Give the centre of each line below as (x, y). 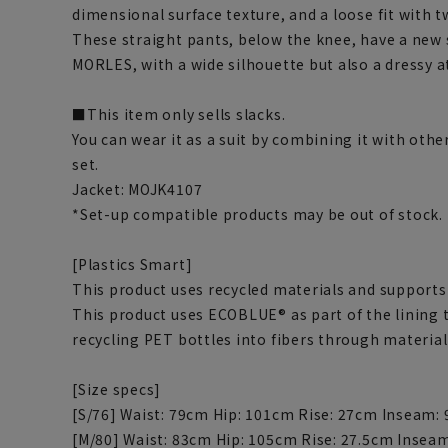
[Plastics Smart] (132, 264)
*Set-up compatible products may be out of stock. (257, 214)
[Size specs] (117, 389)
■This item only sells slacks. (179, 114)
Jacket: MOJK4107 (137, 189)
